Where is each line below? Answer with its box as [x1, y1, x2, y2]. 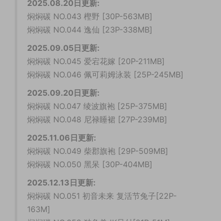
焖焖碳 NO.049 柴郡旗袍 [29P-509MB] [27, 146, 168, 156]
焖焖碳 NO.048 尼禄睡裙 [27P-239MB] [27, 114, 167, 125]
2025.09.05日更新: [27, 43, 100, 53]
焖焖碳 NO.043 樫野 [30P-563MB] [27, 11, 152, 22]
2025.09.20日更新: [27, 88, 100, 98]
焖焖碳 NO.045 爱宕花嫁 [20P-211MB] [27, 56, 165, 67]
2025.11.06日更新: [27, 133, 96, 143]
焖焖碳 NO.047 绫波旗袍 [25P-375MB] [27, 101, 167, 111]
